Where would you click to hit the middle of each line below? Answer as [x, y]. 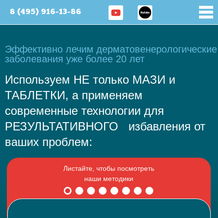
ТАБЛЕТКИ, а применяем [79, 95]
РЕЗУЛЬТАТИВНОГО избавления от [105, 126]
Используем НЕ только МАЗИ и [90, 80]
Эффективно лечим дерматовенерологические [111, 49]
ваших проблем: [49, 142]
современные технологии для [84, 111]
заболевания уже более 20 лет [75, 59]
